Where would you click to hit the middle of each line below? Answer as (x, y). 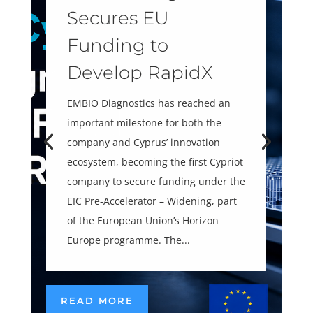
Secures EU (118, 18)
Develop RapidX (140, 72)
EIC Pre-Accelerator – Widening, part (152, 201)
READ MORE (97, 301)
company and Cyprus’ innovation (144, 142)
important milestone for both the (145, 122)
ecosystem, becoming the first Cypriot (155, 161)
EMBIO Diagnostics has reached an (149, 103)
